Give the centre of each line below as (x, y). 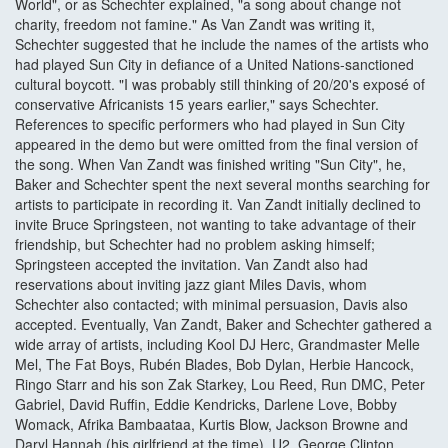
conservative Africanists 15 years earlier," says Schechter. (197, 104)
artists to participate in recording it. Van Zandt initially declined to (218, 204)
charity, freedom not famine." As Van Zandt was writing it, (195, 24)
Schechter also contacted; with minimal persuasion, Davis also (211, 304)
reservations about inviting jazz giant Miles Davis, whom (191, 284)
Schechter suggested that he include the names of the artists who (222, 44)
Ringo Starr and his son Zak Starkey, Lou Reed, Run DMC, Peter (220, 384)
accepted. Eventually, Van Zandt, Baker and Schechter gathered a (223, 324)
